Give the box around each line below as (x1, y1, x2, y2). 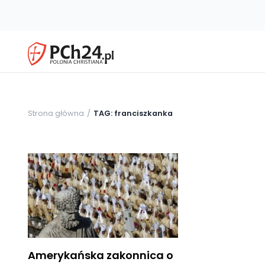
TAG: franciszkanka (93, 108, 173, 118)
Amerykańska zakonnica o (28, 247, 173, 263)
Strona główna (28, 108, 84, 118)
